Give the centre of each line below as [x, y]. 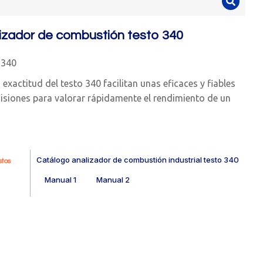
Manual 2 [113, 179]
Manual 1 [60, 179]
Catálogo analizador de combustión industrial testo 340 [137, 159]
